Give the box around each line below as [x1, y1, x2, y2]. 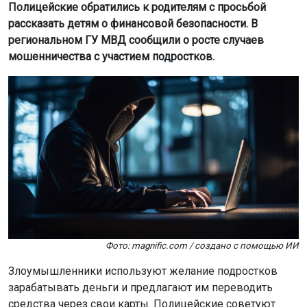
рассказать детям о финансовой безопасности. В [8, 16, 258, 30]
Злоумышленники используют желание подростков [8, 265, 278, 278]
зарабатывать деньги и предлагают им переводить [8, 281, 273, 295]
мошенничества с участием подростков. [8, 49, 214, 63]
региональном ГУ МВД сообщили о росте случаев [8, 33, 264, 47]
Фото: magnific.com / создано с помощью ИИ [106, 241, 299, 251]
